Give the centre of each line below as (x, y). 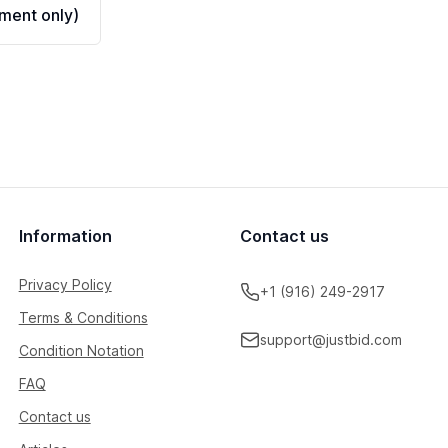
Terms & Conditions (83, 317)
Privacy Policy (65, 284)
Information (65, 236)
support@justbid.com (330, 339)
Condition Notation (81, 350)
